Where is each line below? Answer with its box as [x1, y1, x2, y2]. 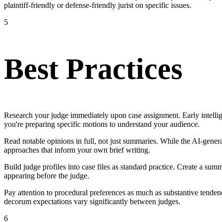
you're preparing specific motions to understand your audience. [4, 120, 200, 129]
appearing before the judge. [4, 171, 89, 180]
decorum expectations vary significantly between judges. [4, 197, 180, 206]
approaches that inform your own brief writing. [4, 146, 150, 155]
